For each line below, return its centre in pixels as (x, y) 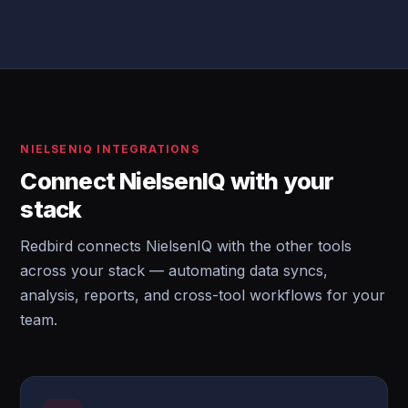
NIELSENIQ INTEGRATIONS (110, 149)
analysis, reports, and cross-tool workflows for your (203, 295)
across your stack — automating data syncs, (174, 270)
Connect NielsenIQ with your (177, 181)
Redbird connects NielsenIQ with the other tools (186, 246)
